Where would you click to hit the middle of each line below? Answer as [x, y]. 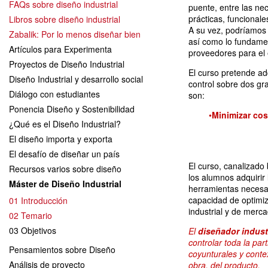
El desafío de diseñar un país [64, 153]
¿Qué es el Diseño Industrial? [65, 124]
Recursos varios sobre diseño [65, 168]
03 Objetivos [33, 230]
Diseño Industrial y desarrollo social [76, 79]
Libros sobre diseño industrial [65, 19]
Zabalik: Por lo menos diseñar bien [75, 34]
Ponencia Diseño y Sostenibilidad [72, 109]
